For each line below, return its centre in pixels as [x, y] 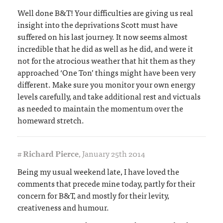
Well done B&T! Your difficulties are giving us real [105, 12]
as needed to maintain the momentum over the [100, 108]
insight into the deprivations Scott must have [98, 24]
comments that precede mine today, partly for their [106, 183]
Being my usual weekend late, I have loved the [98, 171]
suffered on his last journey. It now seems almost [103, 36]
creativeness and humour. [63, 207]
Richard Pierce [51, 153]
